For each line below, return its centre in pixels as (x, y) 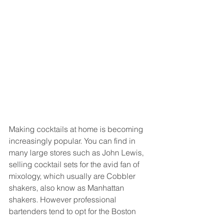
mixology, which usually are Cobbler (73, 176)
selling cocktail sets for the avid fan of (75, 164)
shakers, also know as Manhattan (67, 188)
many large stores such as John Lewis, (77, 153)
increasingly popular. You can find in (73, 141)
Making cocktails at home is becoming (77, 129)
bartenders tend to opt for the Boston (73, 211)
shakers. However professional (64, 199)
